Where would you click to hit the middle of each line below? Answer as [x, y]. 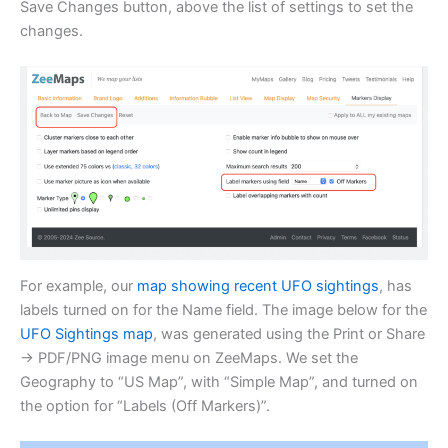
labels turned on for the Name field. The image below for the [223, 309]
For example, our [78, 285]
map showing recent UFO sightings [258, 285]
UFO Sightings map [86, 333]
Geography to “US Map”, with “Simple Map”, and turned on [219, 381]
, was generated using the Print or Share [289, 333]
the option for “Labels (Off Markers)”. [145, 405]
